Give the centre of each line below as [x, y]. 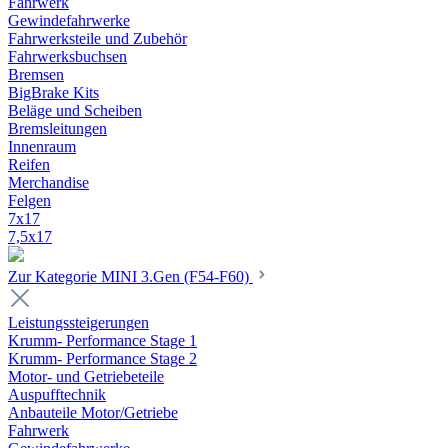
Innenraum [42, 146]
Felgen [29, 200]
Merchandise [48, 182]
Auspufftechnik [57, 394]
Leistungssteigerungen [78, 322]
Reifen [29, 164]
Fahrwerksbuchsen [67, 56]
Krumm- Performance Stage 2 [102, 358]
